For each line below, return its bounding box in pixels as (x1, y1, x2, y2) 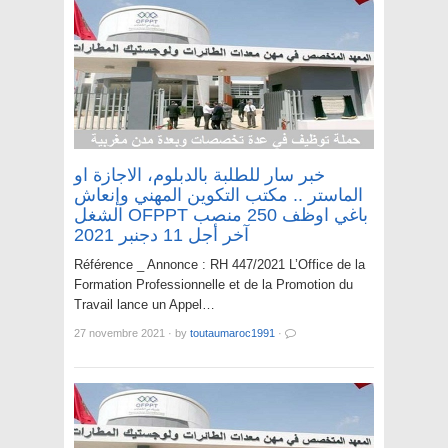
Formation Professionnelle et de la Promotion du (74, 277, 353, 293)
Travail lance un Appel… (74, 297, 215, 313)
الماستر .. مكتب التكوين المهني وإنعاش (74, 185, 363, 206)
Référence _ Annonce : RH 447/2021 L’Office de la (74, 257, 365, 273)
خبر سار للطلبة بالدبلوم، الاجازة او (74, 165, 325, 186)
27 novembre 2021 (74, 327, 165, 340)
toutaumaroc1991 (190, 327, 275, 340)
